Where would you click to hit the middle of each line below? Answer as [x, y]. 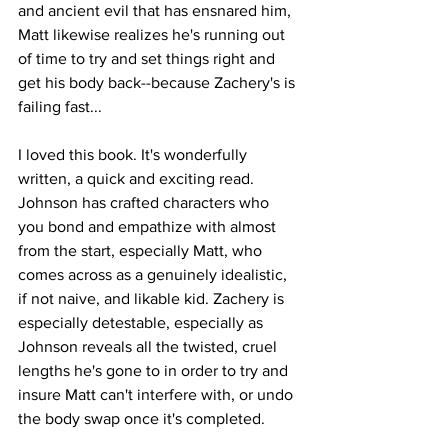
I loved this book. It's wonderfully [134, 155]
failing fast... [60, 107]
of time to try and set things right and [148, 59]
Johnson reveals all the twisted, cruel [149, 347]
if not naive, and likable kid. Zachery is [153, 299]
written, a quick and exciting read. [138, 179]
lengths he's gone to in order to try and [155, 371]
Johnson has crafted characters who [145, 203]
